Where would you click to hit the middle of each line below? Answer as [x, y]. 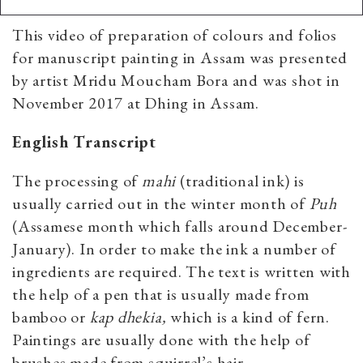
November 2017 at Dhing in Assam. [136, 102]
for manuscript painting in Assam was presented [180, 57]
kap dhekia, [128, 316]
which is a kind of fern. [248, 316]
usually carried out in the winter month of [161, 203]
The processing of [77, 180]
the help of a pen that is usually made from [161, 294]
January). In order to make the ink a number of [174, 248]
